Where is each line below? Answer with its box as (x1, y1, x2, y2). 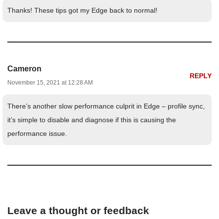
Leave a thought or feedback (7, 205, 149, 217)
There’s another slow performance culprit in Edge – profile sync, (7, 102, 205, 110)
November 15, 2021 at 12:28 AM (7, 80, 93, 86)
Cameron (7, 65, 42, 73)
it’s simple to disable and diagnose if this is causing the (7, 116, 176, 124)
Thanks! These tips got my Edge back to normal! (7, 6, 157, 15)
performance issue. (7, 130, 67, 138)
